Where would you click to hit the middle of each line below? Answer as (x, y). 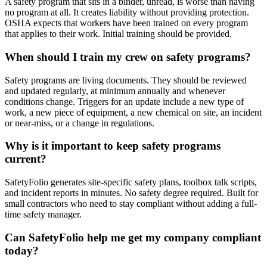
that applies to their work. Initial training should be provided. (118, 34)
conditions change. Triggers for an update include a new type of (124, 101)
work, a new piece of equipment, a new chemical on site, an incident (133, 112)
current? (26, 159)
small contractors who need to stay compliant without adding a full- (131, 204)
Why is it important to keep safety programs (113, 146)
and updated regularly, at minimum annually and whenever (115, 91)
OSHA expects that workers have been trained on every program (126, 23)
